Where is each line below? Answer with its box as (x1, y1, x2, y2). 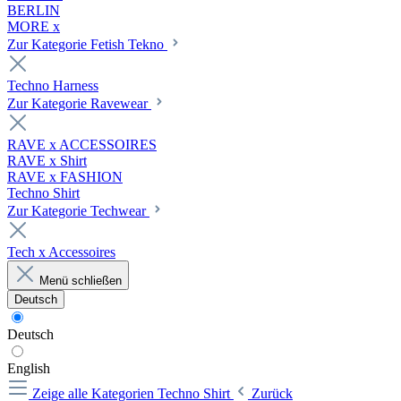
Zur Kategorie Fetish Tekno (7, 37, 167, 52)
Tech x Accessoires (7, 244, 115, 260)
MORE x (7, 19, 60, 34)
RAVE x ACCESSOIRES (7, 137, 157, 152)
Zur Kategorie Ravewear (7, 96, 151, 111)
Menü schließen (39, 274, 122, 287)
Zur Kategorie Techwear (7, 203, 149, 218)
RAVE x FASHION (7, 169, 123, 184)
